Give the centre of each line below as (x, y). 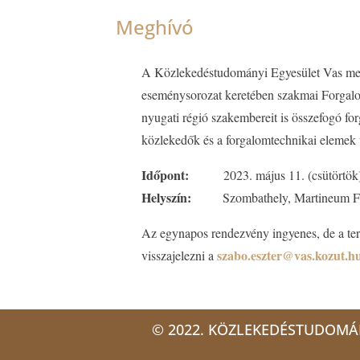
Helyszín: (167, 197)
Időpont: (166, 174)
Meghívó (155, 27)
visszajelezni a (180, 255)
